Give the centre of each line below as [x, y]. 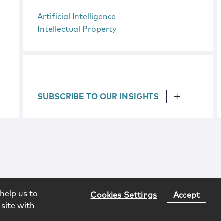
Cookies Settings [124, 195]
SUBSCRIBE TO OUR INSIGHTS [98, 97]
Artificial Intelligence [77, 17]
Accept [186, 195]
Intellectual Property [77, 29]
